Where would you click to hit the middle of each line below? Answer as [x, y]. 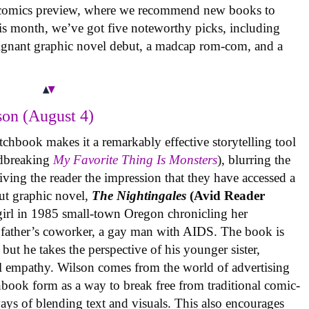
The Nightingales [139, 196]
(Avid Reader [226, 196]
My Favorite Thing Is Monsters [136, 160]
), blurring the [254, 160]
